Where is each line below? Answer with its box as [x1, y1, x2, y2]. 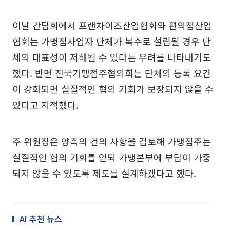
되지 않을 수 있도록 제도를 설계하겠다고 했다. [12, 166, 196, 180]
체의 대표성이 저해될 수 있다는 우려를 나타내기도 [12, 50, 211, 64]
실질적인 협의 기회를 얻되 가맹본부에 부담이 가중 [12, 150, 211, 164]
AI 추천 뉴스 [20, 213, 62, 225]
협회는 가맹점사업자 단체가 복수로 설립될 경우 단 [12, 34, 211, 48]
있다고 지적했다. [12, 98, 79, 111]
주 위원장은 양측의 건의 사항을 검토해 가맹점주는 [12, 135, 211, 148]
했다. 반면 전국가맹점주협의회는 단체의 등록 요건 [12, 66, 211, 80]
